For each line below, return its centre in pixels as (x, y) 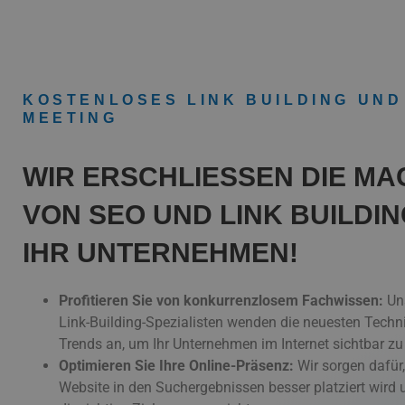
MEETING (71, 118)
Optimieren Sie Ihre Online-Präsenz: (176, 366)
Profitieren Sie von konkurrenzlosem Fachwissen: (221, 301)
